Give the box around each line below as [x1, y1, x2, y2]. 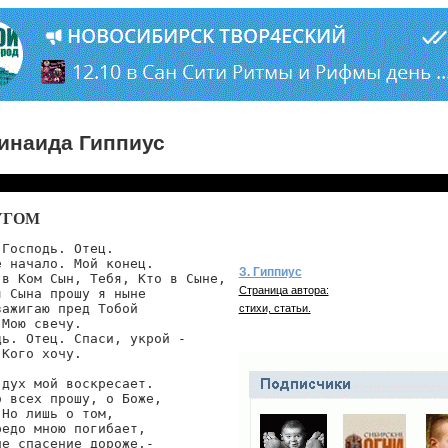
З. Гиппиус [238, 265, 302, 279]
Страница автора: [238, 284, 329, 296]
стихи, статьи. [238, 302, 311, 314]
